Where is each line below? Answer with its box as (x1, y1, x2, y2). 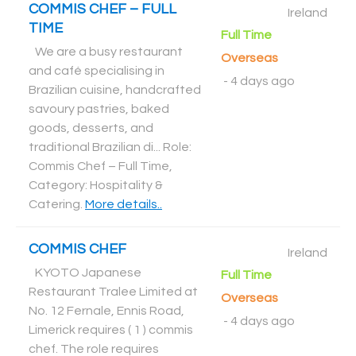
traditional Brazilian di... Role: (29, 141, 192, 153)
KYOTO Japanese (35, 266, 141, 279)
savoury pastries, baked (29, 103, 169, 115)
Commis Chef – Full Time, (29, 160, 172, 172)
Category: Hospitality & (29, 179, 163, 192)
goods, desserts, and (29, 122, 153, 134)
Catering (29, 198, 80, 211)
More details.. (85, 198, 162, 211)
